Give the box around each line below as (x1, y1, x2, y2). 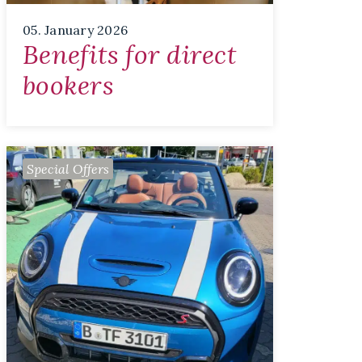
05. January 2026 (23, 22, 128, 39)
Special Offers (27, 161, 109, 178)
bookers (23, 69, 114, 103)
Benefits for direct (23, 38, 237, 72)
